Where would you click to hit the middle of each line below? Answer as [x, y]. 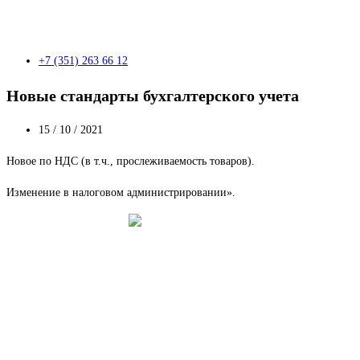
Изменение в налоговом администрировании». [121, 193]
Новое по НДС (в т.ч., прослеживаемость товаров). [131, 162]
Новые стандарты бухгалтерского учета [153, 95]
